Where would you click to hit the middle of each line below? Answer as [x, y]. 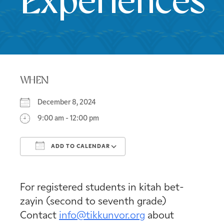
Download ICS [59, 164]
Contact [39, 216]
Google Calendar [163, 164]
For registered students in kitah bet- [102, 188]
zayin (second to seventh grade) [93, 202]
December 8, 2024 [69, 102]
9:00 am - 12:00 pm [68, 118]
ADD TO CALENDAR [80, 146]
